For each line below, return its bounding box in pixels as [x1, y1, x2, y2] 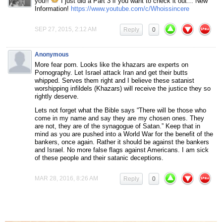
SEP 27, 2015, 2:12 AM [35, 25, 97, 33]
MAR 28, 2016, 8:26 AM [35, 174, 98, 182]
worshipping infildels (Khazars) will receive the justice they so [35, 84, 211, 92]
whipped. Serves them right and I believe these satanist [35, 76, 194, 84]
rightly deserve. [35, 92, 79, 100]
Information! [35, 4, 71, 12]
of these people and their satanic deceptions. [35, 154, 164, 162]
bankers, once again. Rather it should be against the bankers [35, 138, 209, 146]
